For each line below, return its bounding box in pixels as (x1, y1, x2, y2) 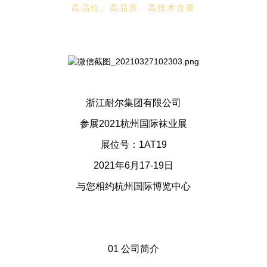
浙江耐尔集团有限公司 (86, 98, 181, 108)
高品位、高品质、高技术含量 (72, 3, 195, 13)
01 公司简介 (108, 244, 159, 254)
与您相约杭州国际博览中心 (76, 181, 191, 191)
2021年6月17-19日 (94, 160, 173, 170)
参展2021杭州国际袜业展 (80, 119, 187, 129)
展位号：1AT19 (100, 139, 167, 150)
